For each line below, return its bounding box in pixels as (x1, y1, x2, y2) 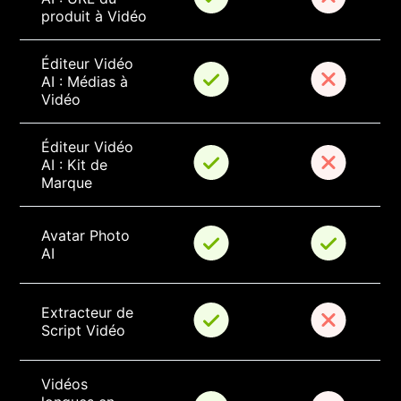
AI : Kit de (41, 156, 113, 175)
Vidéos (41, 375, 93, 394)
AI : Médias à (41, 73, 133, 91)
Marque (41, 174, 93, 192)
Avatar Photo (41, 226, 135, 245)
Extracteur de (41, 303, 139, 322)
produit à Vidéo (41, 7, 148, 26)
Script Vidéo (41, 321, 126, 340)
